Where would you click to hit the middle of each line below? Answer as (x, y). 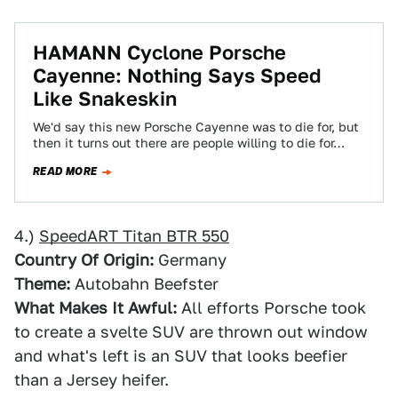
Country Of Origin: (84, 260)
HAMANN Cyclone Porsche (159, 52)
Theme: (42, 284)
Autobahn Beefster (144, 284)
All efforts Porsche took (271, 308)
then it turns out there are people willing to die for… (189, 143)
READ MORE (65, 171)
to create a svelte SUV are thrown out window (191, 332)
